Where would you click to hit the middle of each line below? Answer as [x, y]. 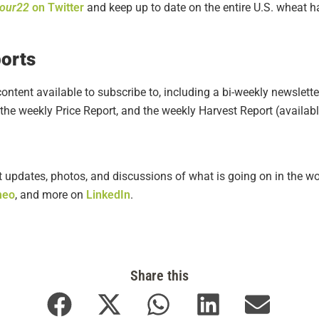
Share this [159, 275]
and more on [52, 195]
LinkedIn [108, 195]
